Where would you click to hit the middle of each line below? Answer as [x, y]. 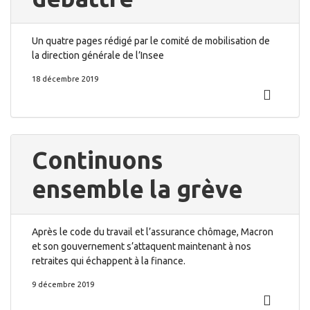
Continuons [97, 160]
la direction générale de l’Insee [98, 55]
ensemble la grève [137, 189]
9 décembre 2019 [63, 284]
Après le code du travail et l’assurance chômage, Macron [153, 232]
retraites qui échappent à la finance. [109, 261]
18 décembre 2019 [65, 79]
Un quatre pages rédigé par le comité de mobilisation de [151, 41]
